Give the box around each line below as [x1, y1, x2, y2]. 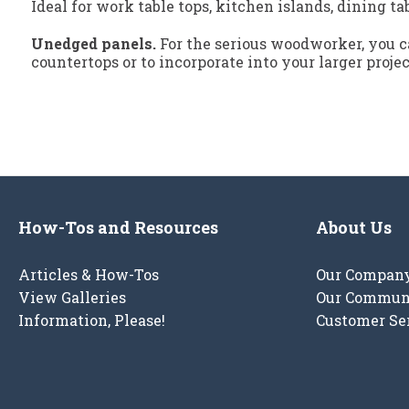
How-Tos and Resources [18, 216, 218, 239]
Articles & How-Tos [18, 265, 159, 285]
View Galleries [18, 288, 126, 308]
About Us [316, 216, 392, 239]
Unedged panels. [31, 34, 156, 54]
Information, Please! [18, 310, 165, 330]
